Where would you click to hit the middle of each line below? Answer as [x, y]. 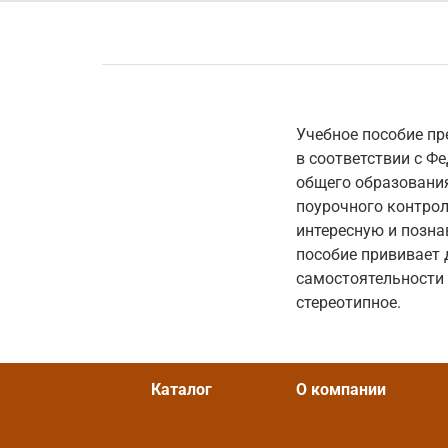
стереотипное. [348, 303]
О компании [341, 390]
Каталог [182, 390]
